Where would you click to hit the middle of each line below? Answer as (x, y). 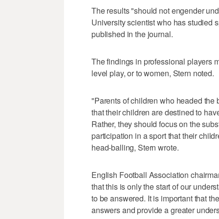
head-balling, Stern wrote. (135, 148)
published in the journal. (132, 34)
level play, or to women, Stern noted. (153, 73)
